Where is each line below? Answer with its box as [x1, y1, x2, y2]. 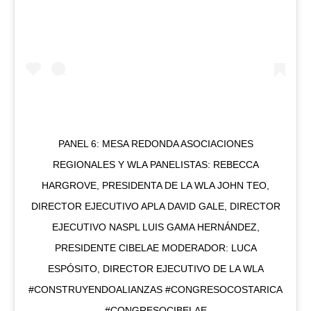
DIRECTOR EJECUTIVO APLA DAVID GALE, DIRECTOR [31, 201, 280, 212]
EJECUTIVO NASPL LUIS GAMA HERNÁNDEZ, [51, 221, 260, 233]
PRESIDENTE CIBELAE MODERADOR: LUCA [54, 242, 257, 254]
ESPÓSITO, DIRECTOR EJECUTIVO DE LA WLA [47, 263, 264, 275]
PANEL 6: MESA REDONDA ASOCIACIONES [58, 138, 253, 150]
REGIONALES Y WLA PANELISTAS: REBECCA [52, 159, 259, 171]
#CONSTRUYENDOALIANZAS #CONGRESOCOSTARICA [28, 284, 283, 296]
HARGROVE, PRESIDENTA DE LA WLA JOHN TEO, [42, 180, 269, 192]
